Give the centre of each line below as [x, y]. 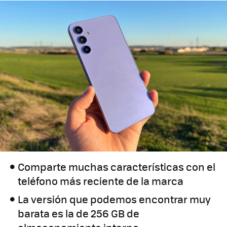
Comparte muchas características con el [117, 167]
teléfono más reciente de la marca [101, 181]
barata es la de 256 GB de [79, 213]
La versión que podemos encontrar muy [115, 199]
